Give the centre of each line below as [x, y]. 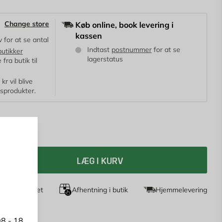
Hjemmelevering [181, 190]
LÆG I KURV [100, 161]
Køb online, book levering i [124, 25]
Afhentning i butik [100, 190]
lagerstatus [105, 59]
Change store [27, 24]
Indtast [99, 50]
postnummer [131, 50]
